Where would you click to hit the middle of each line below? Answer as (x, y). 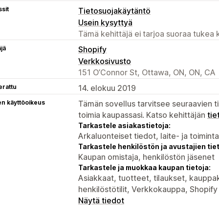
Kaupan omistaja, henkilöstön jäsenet (146, 157)
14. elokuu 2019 (107, 88)
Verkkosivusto (105, 61)
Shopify (92, 49)
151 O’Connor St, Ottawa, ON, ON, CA (147, 72)
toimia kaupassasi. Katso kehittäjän (143, 115)
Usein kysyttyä (105, 22)
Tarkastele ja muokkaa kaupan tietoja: (144, 167)
